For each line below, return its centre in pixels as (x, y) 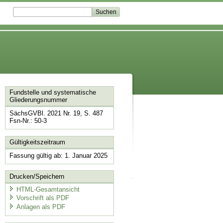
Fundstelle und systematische (53, 93)
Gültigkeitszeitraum (37, 142)
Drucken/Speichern (37, 177)
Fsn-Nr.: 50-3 (28, 121)
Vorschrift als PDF (43, 198)
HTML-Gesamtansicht (48, 189)
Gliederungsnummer (38, 100)
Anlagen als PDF (41, 207)
